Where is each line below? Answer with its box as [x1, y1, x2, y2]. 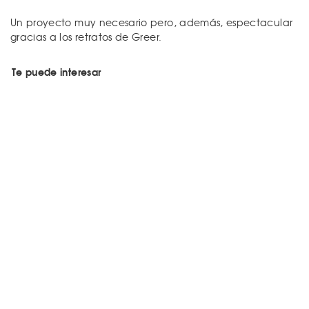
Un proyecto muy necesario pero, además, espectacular [10, 15, 293, 30]
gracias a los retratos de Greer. [10, 30, 162, 44]
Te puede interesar [12, 64, 101, 80]
